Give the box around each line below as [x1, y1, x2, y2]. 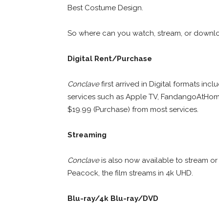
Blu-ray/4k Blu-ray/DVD [67, 194, 158, 203]
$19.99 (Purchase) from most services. [67, 105, 198, 114]
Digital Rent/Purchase [67, 54, 152, 63]
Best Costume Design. [67, 3, 143, 12]
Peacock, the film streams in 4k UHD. [67, 168, 193, 177]
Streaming [67, 130, 107, 139]
